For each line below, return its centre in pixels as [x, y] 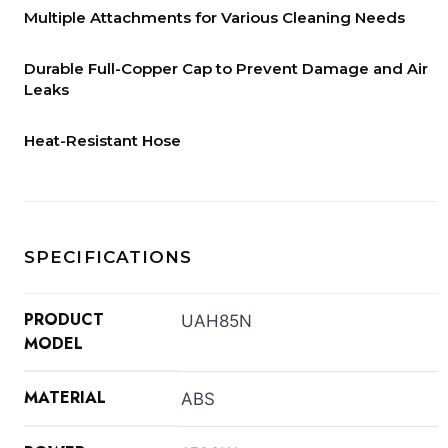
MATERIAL [65, 397]
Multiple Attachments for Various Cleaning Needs [214, 17]
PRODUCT [64, 319]
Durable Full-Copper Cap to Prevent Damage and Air [226, 68]
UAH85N [216, 320]
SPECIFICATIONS [108, 256]
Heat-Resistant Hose [102, 140]
